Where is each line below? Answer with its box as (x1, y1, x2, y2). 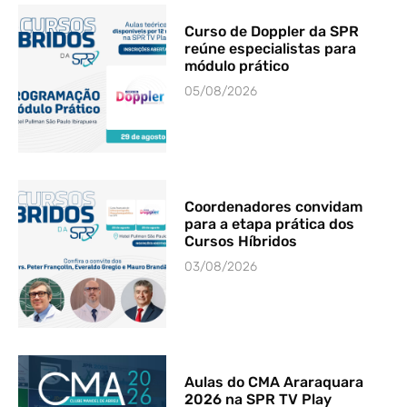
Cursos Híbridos (184, 232, 298, 250)
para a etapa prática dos (184, 214, 355, 233)
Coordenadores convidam (184, 197, 363, 215)
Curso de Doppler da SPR (184, 22, 360, 40)
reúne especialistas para (184, 39, 357, 57)
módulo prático (184, 56, 290, 74)
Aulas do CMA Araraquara (184, 373, 364, 392)
